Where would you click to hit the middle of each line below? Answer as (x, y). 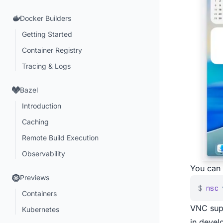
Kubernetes (41, 209)
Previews (35, 177)
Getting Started (47, 34)
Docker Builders (46, 18)
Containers (39, 193)
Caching (35, 122)
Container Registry (52, 50)
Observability (44, 154)
